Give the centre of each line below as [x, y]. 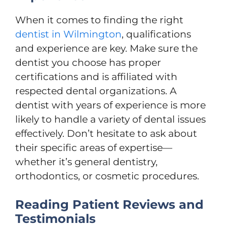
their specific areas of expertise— [94, 147]
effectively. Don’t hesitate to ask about [106, 133]
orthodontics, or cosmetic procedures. [107, 176]
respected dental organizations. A [96, 91]
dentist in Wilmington [68, 34]
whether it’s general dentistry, [86, 162]
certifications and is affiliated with [96, 77]
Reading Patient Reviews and [109, 204]
